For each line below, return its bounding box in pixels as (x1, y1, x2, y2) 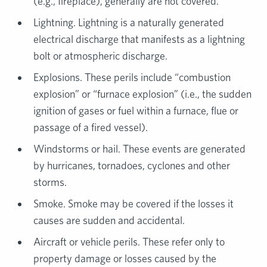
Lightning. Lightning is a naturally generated (33, 16, 224, 29)
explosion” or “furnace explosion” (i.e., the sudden (33, 88, 252, 101)
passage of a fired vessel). (33, 121, 148, 134)
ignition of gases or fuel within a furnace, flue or (33, 104, 238, 117)
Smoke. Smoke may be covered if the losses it (33, 197, 234, 210)
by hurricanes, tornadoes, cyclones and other (33, 159, 230, 172)
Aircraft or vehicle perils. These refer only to (33, 235, 225, 249)
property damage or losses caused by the (33, 252, 216, 265)
